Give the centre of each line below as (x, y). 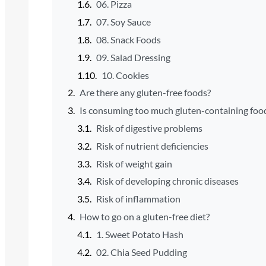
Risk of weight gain (134, 163)
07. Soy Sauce (123, 22)
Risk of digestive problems (149, 128)
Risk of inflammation (138, 199)
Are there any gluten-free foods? (145, 93)
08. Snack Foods (128, 39)
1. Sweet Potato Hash (140, 234)
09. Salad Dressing (133, 57)
